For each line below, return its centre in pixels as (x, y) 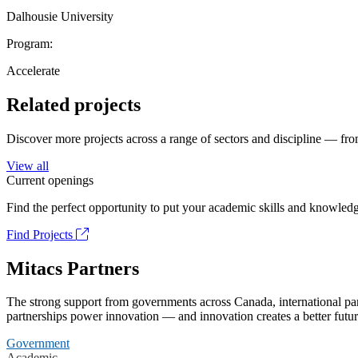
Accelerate (33, 70)
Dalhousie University (60, 16)
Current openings (50, 180)
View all (28, 165)
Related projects (74, 104)
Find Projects (41, 234)
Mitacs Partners (73, 268)
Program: (30, 43)
